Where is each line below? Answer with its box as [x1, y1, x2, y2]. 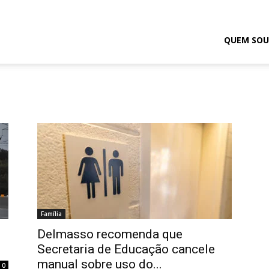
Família [41, 210, 62, 218]
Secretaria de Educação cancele [37, 242, 215, 256]
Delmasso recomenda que [37, 227, 183, 241]
